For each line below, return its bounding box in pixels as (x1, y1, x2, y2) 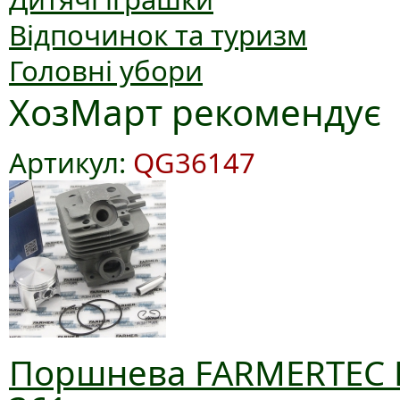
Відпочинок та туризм (9, 16, 307, 54)
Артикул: (9, 144, 133, 181)
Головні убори (9, 52, 203, 89)
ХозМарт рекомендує (9, 87, 381, 137)
